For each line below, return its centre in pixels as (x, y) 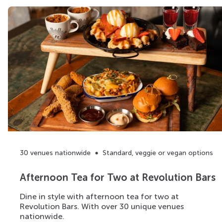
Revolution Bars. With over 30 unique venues (102, 207)
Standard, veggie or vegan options (158, 153)
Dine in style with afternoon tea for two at (99, 197)
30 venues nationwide (55, 153)
